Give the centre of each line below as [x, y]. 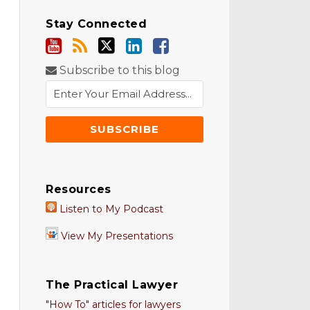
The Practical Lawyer [112, 285]
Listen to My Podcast [110, 209]
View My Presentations [116, 236]
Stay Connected [97, 24]
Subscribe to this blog [119, 70]
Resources [79, 189]
